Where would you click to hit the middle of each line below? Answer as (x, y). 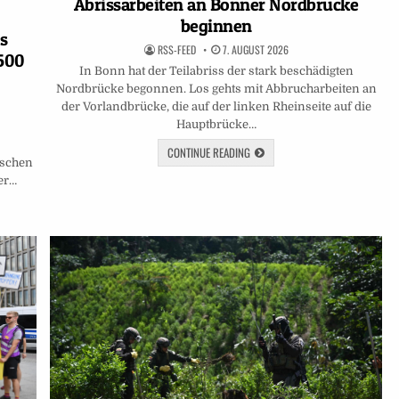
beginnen (216, 25)
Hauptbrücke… (216, 124)
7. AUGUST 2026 (254, 49)
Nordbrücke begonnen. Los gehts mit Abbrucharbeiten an (216, 88)
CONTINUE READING (209, 152)
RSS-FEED (176, 49)
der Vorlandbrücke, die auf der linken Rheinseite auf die (216, 106)
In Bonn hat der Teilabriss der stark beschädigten (216, 70)
